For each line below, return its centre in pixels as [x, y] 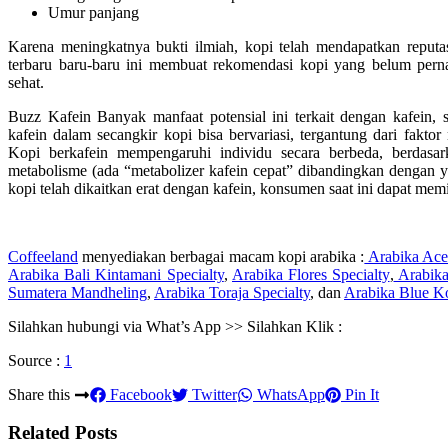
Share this [41, 394]
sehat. [26, 82]
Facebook [139, 394]
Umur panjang [93, 12]
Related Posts [62, 433]
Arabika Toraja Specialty [232, 292]
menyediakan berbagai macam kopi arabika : [221, 256]
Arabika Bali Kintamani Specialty [116, 274]
